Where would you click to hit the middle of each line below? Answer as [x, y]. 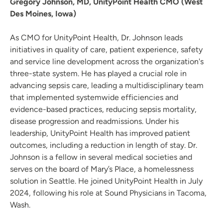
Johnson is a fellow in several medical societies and [101, 157]
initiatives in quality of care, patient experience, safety [106, 50]
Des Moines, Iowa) [43, 14]
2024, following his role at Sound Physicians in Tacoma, [108, 193]
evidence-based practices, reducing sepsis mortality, [103, 110]
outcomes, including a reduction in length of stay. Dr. [104, 145]
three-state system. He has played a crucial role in [98, 74]
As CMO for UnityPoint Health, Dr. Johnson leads [96, 38]
